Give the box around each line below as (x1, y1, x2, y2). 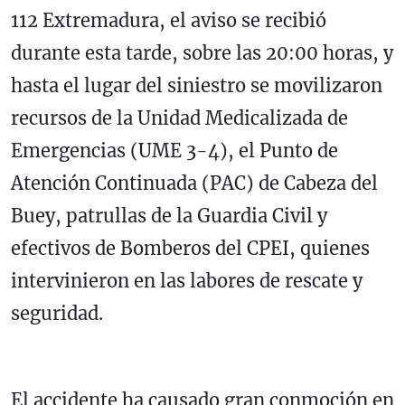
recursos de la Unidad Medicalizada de (11, 107, 348, 130)
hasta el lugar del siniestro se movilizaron (11, 74, 382, 98)
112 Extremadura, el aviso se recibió (11, 9, 326, 33)
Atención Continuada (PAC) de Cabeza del (11, 172, 378, 195)
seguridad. (11, 302, 103, 325)
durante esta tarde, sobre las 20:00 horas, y (11, 42, 393, 65)
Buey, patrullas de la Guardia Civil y (11, 204, 327, 228)
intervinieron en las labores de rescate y (11, 269, 363, 293)
